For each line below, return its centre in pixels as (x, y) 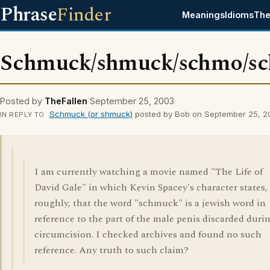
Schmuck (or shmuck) (91, 114)
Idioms (240, 15)
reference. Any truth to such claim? (111, 250)
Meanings (204, 15)
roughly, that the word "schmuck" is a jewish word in (150, 203)
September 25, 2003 (132, 101)
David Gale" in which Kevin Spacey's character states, (151, 187)
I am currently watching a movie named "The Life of (149, 172)
